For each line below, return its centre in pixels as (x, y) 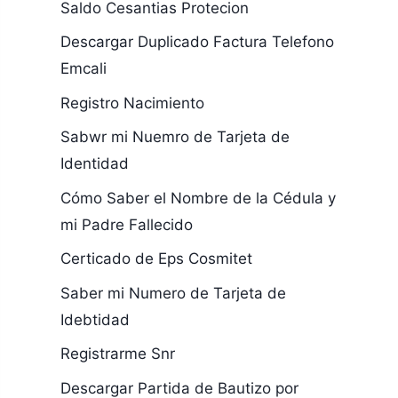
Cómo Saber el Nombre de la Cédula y (198, 198)
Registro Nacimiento (132, 103)
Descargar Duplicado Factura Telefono (197, 42)
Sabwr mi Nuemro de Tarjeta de (175, 137)
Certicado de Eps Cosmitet (156, 259)
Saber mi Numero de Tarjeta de (173, 293)
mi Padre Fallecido (126, 224)
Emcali (83, 68)
